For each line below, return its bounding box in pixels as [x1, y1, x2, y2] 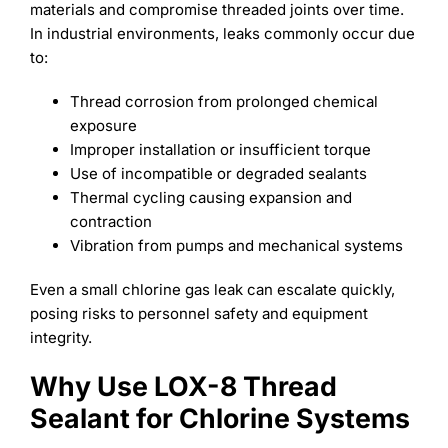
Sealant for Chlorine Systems [29, 401, 410, 434]
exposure [69, 115, 137, 135]
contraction [69, 211, 152, 231]
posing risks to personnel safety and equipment [29, 303, 368, 323]
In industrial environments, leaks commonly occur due [29, 23, 415, 43]
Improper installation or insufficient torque [69, 139, 371, 159]
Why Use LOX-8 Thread [29, 369, 337, 402]
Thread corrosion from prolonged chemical [69, 91, 378, 111]
